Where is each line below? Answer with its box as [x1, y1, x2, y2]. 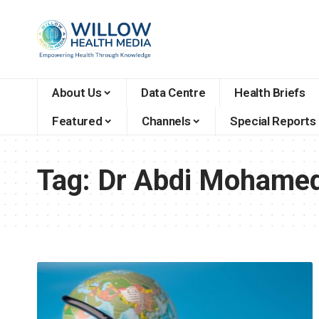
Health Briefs [234, 85, 305, 100]
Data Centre [140, 85, 206, 100]
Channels [141, 113, 191, 128]
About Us [52, 85, 102, 100]
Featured [52, 113, 103, 128]
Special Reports [229, 113, 316, 128]
